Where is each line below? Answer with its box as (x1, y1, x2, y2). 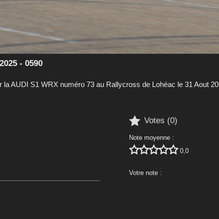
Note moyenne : (129, 133, 174, 141)
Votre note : (129, 169, 162, 176)
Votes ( (144, 116, 170, 126)
